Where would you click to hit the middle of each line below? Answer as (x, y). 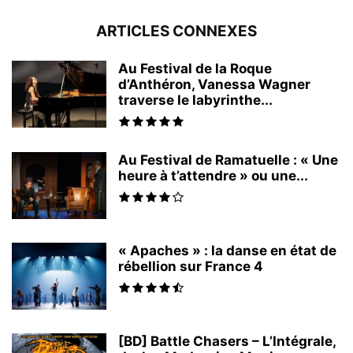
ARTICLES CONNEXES (176, 31)
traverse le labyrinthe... (195, 100)
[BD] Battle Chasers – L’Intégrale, (227, 341)
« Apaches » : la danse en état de (227, 251)
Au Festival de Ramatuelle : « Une (228, 160)
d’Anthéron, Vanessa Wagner (214, 84)
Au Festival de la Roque (195, 69)
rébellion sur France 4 (191, 266)
